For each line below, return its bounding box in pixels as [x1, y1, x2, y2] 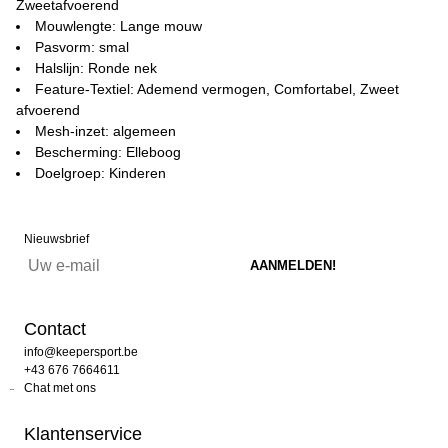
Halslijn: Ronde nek [35, 60, 157, 76]
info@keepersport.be [24, 345, 138, 359]
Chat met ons [24, 381, 96, 395]
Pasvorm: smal [35, 39, 129, 55]
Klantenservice [24, 424, 142, 444]
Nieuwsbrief [24, 232, 89, 246]
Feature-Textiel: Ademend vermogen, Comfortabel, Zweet [35, 81, 399, 97]
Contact [24, 319, 86, 339]
